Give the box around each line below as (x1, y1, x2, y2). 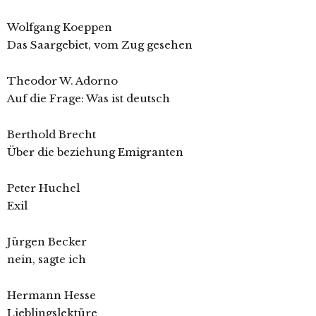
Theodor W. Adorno (7, 74, 118, 88)
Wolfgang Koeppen (7, 20, 112, 35)
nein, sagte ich (7, 253, 86, 267)
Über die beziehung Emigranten (7, 145, 183, 159)
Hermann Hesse (7, 288, 96, 303)
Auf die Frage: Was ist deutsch (7, 92, 170, 106)
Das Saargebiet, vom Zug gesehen (7, 38, 193, 52)
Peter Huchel (7, 181, 80, 195)
